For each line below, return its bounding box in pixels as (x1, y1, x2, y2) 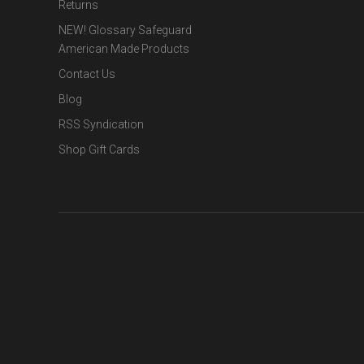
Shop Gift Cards (58, 143, 140, 157)
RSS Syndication (58, 118, 144, 132)
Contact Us (58, 67, 115, 81)
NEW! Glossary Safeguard (58, 24, 192, 37)
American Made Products (58, 42, 189, 56)
